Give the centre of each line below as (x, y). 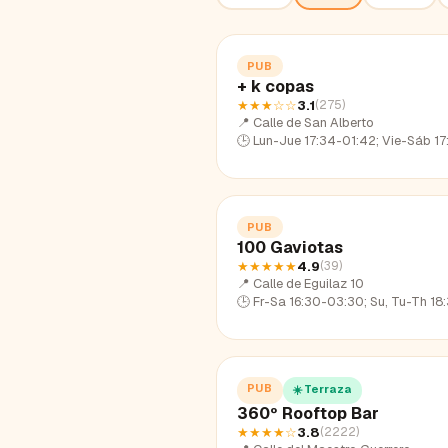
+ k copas (275, 86)
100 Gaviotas (290, 247)
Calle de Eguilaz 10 (308, 283)
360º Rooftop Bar (308, 413)
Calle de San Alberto (313, 122)
